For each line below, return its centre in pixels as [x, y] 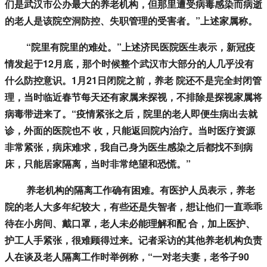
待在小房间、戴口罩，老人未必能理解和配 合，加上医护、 [130, 223]
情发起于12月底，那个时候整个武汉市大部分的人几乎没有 [129, 64]
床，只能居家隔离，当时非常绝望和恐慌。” [98, 164]
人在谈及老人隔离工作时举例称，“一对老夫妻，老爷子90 [127, 257]
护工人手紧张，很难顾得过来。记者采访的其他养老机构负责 [133, 240]
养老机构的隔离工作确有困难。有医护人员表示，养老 [130, 190]
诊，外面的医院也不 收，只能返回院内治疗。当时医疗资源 [130, 131]
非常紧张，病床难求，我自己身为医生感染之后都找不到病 [129, 147]
